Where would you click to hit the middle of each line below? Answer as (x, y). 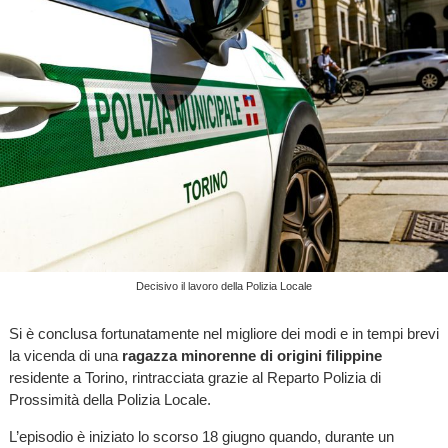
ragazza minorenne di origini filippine (251, 356)
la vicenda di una (65, 356)
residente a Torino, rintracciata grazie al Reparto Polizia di (194, 378)
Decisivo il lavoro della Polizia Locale (224, 286)
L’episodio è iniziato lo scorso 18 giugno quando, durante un (201, 437)
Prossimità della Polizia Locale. (109, 400)
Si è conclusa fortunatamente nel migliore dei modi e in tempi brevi (223, 334)
